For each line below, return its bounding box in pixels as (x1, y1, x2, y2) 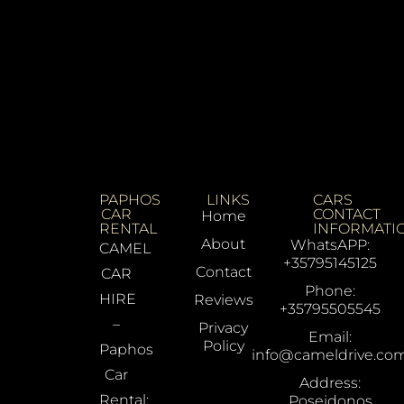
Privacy (198, 319, 249, 337)
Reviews (193, 291, 253, 309)
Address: (299, 374, 362, 392)
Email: (308, 328, 353, 346)
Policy (202, 337, 244, 355)
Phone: (305, 282, 356, 300)
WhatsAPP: (290, 236, 371, 254)
